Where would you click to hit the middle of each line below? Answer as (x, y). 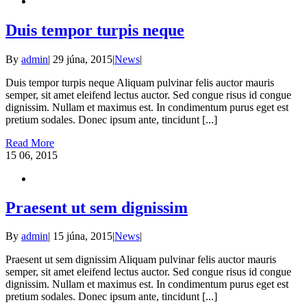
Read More (30, 143)
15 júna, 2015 (83, 236)
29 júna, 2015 (83, 59)
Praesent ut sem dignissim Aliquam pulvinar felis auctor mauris (141, 260)
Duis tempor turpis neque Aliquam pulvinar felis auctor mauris (140, 82)
